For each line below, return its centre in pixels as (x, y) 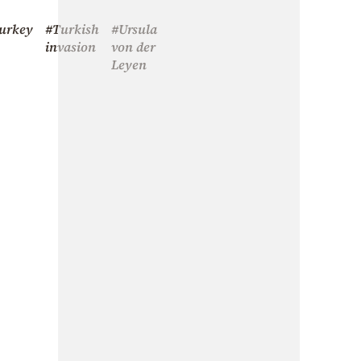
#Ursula (134, 29)
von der (133, 46)
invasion (71, 46)
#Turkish (72, 29)
